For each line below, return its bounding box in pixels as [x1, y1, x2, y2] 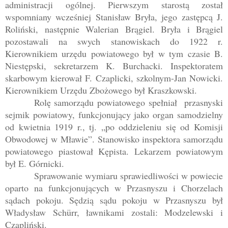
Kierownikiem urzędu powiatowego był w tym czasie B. [5, 47, 223, 60]
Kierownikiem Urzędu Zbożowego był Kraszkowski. [5, 84, 197, 97]
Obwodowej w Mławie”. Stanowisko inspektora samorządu [5, 133, 223, 146]
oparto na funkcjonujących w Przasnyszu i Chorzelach [5, 182, 223, 194]
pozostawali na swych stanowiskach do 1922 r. [5, 35, 223, 48]
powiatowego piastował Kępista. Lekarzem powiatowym [5, 145, 223, 158]
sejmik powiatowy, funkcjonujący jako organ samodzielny [5, 108, 223, 121]
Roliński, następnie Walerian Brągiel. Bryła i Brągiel [5, 23, 223, 36]
